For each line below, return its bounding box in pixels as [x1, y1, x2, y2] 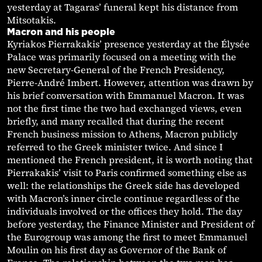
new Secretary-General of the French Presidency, [7, 63, 225, 77]
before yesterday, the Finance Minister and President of [7, 218, 254, 231]
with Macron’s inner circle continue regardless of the [7, 192, 240, 205]
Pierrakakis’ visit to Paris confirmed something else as [7, 166, 246, 180]
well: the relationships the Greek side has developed [7, 179, 240, 192]
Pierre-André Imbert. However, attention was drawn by [7, 76, 253, 89]
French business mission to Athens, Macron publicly [7, 127, 237, 141]
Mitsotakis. [7, 13, 56, 27]
